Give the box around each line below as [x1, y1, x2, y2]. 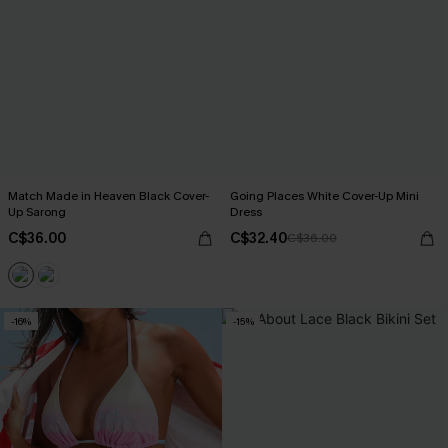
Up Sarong [8, 204, 66, 220]
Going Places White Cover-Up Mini [230, 188, 419, 204]
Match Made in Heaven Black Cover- [8, 188, 209, 204]
